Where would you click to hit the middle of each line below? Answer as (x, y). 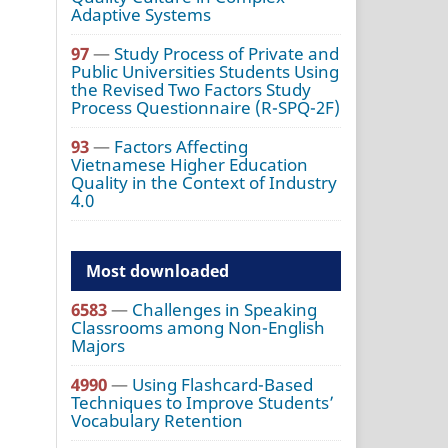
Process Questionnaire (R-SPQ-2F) (205, 108)
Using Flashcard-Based (222, 385)
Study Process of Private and (226, 54)
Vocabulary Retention (157, 421)
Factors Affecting (181, 147)
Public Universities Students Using (205, 72)
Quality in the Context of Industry (204, 183)
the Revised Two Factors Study (191, 90)
